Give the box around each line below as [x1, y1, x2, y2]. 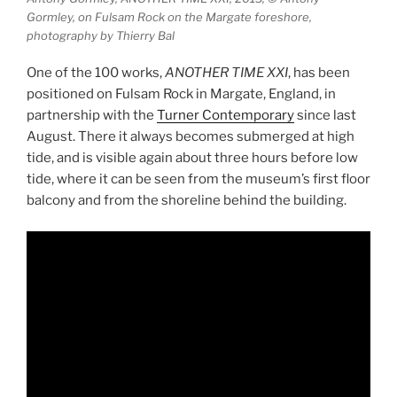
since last [294, 107, 356, 124]
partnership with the [27, 107, 157, 124]
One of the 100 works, [27, 65, 165, 82]
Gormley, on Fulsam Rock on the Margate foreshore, [27, 9, 312, 24]
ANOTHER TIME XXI [165, 65, 288, 82]
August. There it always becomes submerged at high [27, 128, 354, 145]
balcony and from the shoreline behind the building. [27, 192, 346, 209]
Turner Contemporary [157, 107, 294, 124]
